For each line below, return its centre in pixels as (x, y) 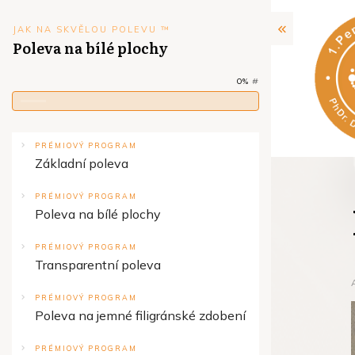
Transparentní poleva (98, 265)
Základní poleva (82, 163)
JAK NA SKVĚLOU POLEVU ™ (92, 29)
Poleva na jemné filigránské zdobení (140, 315)
